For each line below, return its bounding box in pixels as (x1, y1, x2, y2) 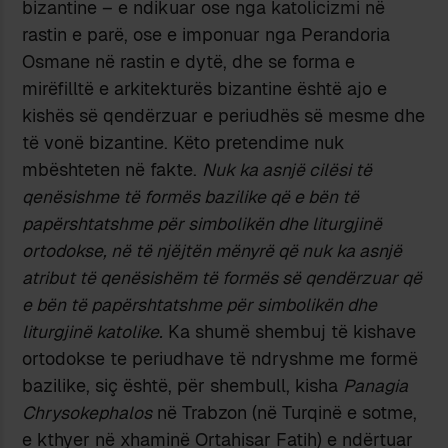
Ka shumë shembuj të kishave (163, 320, 417, 344)
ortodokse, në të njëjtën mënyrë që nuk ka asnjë (22, 239, 403, 263)
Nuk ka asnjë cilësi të (202, 158, 373, 182)
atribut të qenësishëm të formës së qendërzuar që (22, 266, 423, 290)
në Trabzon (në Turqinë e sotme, (152, 401, 418, 425)
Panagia (343, 374, 409, 398)
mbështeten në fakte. (22, 158, 203, 182)
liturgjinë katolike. (22, 320, 164, 344)
